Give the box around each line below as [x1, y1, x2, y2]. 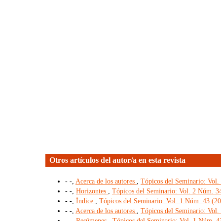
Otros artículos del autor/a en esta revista [49, 155, 185, 164]
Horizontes [76, 187, 108, 195]
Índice [76, 197, 95, 205]
